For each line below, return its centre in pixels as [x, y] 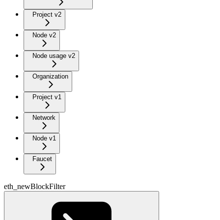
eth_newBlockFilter [35, 186]
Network [44, 117]
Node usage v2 [54, 55]
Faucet [42, 159]
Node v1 [44, 138]
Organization [50, 76]
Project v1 [47, 97]
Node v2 [44, 35]
